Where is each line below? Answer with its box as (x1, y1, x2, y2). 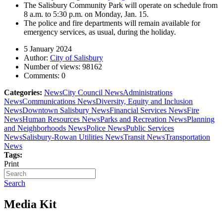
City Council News (62, 88, 123, 97)
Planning (187, 115, 215, 124)
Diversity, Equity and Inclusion (96, 97, 193, 106)
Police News (86, 124, 126, 133)
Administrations (123, 88, 172, 97)
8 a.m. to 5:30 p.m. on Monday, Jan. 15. (24, 10, 149, 19)
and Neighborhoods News (4, 124, 86, 133)
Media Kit (4, 198, 56, 211)
